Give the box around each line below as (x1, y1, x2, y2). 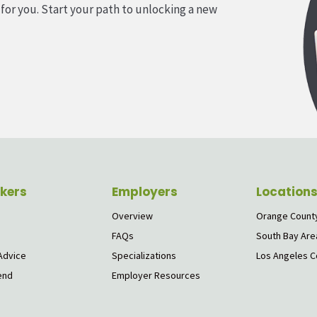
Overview (112, 209, 154, 223)
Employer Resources (112, 269, 201, 282)
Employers (112, 183, 178, 201)
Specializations (112, 249, 177, 263)
